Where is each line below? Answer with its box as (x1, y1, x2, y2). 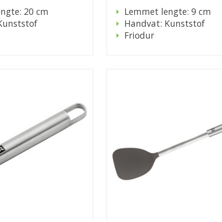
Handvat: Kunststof (124, 17, 205, 30)
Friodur (124, 29, 154, 42)
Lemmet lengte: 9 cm (124, 5, 211, 18)
